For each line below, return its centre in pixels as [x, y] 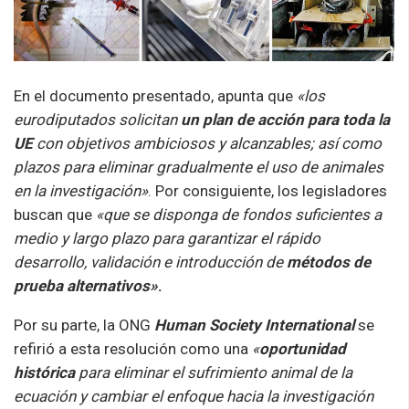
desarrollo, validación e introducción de [150, 262]
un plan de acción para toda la [285, 119]
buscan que [55, 214]
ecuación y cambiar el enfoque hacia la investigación [194, 396]
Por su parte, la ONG [84, 325]
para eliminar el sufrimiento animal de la [214, 372]
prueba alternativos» [86, 285]
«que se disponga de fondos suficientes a [239, 214]
